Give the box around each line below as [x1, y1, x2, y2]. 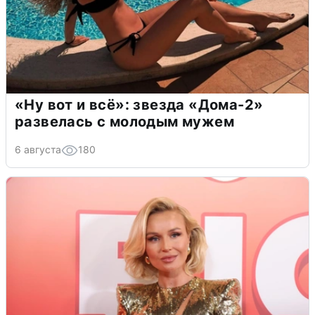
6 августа [15, 143, 61, 155]
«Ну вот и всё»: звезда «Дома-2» [15, 96, 264, 113]
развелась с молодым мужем [15, 112, 234, 130]
